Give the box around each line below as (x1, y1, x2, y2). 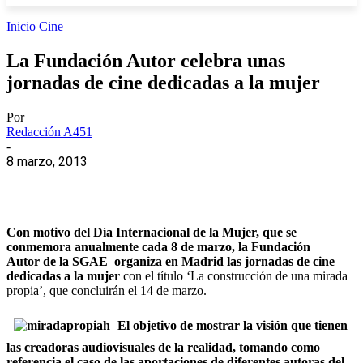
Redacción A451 (6, 124, 92, 139)
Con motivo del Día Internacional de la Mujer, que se (6, 224, 297, 239)
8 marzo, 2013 (6, 153, 88, 169)
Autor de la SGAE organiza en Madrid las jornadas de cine (6, 254, 335, 268)
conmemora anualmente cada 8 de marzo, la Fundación (6, 239, 310, 254)
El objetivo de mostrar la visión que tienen (117, 318, 348, 332)
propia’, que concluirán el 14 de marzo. (6, 283, 207, 297)
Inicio (6, 19, 36, 33)
